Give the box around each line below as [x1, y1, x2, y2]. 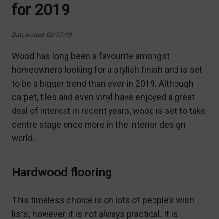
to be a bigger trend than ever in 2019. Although [12, 78, 194, 88]
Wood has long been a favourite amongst [12, 50, 170, 61]
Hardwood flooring [12, 165, 112, 179]
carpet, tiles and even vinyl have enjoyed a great [12, 91, 195, 102]
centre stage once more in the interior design [12, 119, 186, 130]
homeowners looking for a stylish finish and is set [12, 64, 202, 75]
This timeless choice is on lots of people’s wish [12, 195, 194, 205]
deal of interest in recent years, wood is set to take [12, 105, 206, 116]
